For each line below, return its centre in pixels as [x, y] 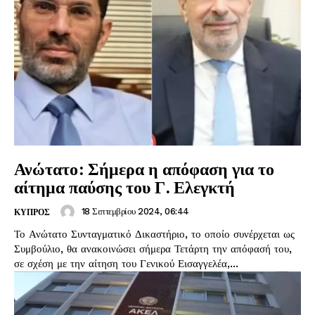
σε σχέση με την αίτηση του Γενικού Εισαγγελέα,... [126, 263]
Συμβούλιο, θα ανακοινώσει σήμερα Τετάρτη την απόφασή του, [153, 249]
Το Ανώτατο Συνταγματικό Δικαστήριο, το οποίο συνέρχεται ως [154, 234]
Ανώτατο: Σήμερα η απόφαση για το [144, 168]
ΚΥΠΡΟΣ [32, 212]
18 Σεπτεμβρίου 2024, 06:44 [135, 211]
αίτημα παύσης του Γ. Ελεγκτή [124, 187]
